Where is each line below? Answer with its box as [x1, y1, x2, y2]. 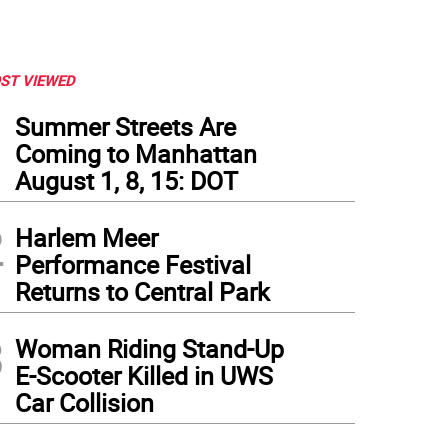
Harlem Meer [15, 221, 158, 254]
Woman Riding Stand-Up [15, 332, 284, 365]
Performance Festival [15, 248, 251, 281]
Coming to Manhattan [15, 137, 257, 170]
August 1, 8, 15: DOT [15, 164, 238, 197]
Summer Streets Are [15, 110, 236, 143]
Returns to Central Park [15, 275, 270, 308]
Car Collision [15, 386, 154, 419]
